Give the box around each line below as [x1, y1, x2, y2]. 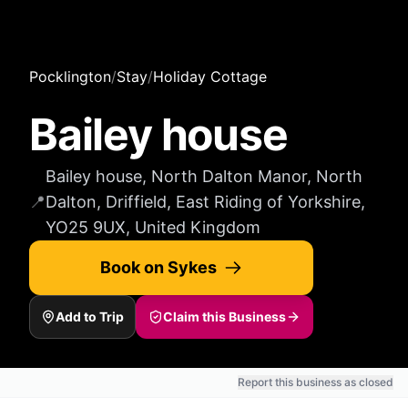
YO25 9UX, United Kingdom [46, 217, 260, 237]
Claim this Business [163, 308, 286, 324]
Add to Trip [56, 308, 124, 324]
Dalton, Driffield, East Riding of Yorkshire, [46, 191, 365, 211]
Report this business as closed [238, 374, 393, 389]
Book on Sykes [100, 257, 217, 277]
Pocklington [29, 66, 111, 86]
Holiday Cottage [153, 66, 267, 86]
